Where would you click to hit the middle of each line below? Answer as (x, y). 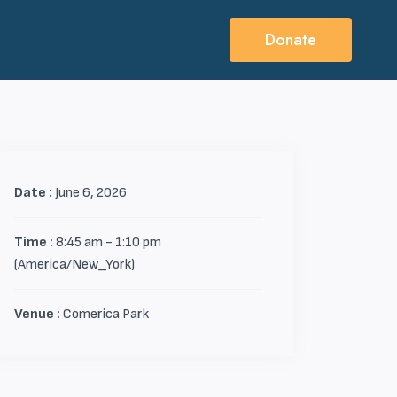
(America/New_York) (74, 265)
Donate (291, 40)
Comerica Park (106, 314)
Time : (35, 242)
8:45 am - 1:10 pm (109, 242)
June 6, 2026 (91, 193)
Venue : (39, 314)
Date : (35, 193)
